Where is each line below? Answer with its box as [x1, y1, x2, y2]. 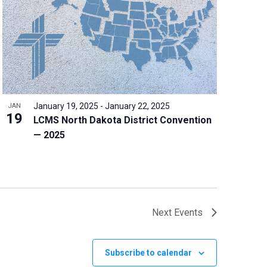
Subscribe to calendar [105, 247, 192, 257]
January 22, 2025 [104, 101, 170, 111]
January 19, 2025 [33, 101, 98, 111]
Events [174, 206, 203, 218]
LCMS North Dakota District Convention [33, 114, 212, 126]
